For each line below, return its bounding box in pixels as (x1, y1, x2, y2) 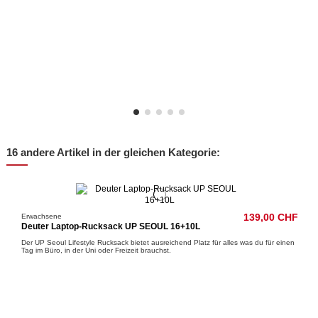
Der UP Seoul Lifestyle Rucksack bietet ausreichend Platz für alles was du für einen (21, 238, 295, 246)
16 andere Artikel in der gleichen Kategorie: (6, 146, 220, 158)
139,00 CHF (243, 212, 298, 223)
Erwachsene (21, 212, 62, 220)
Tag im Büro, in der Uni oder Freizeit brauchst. (21, 246, 172, 254)
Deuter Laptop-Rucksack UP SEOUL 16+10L (21, 221, 201, 232)
